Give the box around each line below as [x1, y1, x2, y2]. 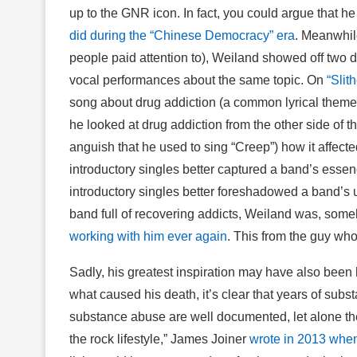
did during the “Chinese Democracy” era [69, 28, 295, 42]
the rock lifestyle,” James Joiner [69, 331, 249, 346]
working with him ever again [69, 229, 227, 243]
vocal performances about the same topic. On [69, 73, 327, 87]
